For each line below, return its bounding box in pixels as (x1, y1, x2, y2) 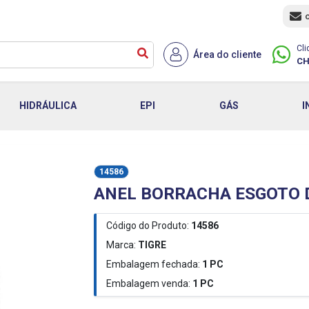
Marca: (106, 239, 138, 250)
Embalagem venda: (106, 278, 190, 289)
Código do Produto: (106, 220, 189, 231)
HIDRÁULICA (19, 100, 77, 111)
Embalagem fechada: (106, 259, 200, 270)
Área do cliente (192, 48, 261, 60)
